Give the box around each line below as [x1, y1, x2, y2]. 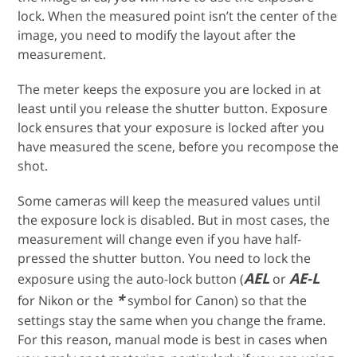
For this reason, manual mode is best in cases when [18, 330, 328, 348]
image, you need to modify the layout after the [18, 25, 296, 44]
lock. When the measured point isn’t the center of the [18, 6, 338, 25]
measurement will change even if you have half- [18, 229, 302, 248]
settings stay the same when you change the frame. [18, 311, 327, 329]
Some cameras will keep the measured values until [18, 191, 321, 210]
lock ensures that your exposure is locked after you [18, 118, 325, 136]
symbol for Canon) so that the [124, 291, 308, 309]
